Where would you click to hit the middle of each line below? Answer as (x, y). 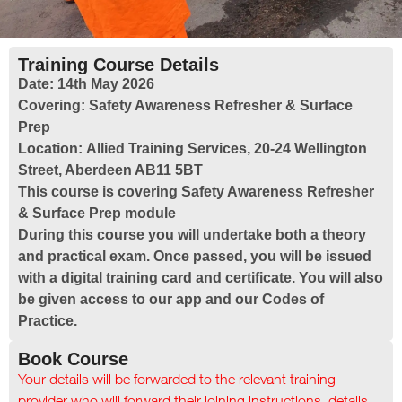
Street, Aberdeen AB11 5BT (110, 170)
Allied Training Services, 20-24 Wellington (227, 149)
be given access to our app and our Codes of (171, 299)
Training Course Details (118, 65)
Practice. (48, 321)
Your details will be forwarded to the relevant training (177, 379)
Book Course (73, 359)
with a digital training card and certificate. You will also (201, 278)
